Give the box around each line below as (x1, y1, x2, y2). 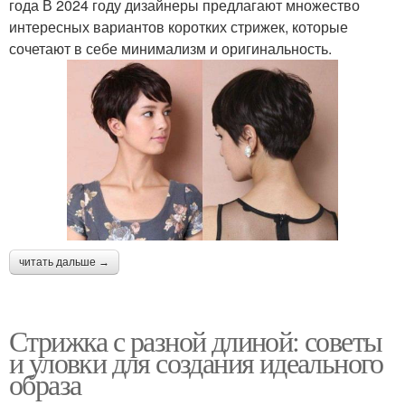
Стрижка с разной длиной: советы (9, 321, 382, 361)
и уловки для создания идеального (9, 343, 383, 382)
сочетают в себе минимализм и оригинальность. (9, 38, 332, 60)
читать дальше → (19, 256, 109, 269)
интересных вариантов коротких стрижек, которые (9, 16, 348, 38)
